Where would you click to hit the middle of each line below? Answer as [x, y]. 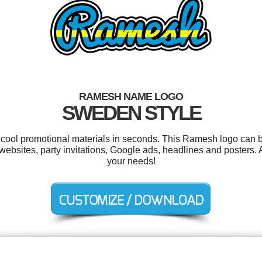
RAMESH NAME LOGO [131, 96]
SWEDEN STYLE [131, 113]
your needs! [131, 161]
